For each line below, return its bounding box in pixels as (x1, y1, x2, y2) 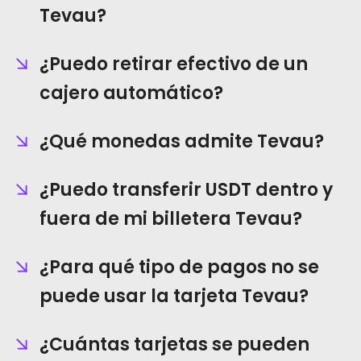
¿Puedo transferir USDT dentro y (39, 177, 333, 202)
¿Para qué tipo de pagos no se (39, 255, 319, 280)
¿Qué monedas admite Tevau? (39, 129, 324, 154)
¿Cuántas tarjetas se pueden (39, 332, 309, 357)
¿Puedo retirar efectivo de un (39, 52, 308, 77)
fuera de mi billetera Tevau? (39, 206, 302, 231)
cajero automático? (39, 81, 223, 106)
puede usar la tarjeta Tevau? (39, 284, 309, 309)
